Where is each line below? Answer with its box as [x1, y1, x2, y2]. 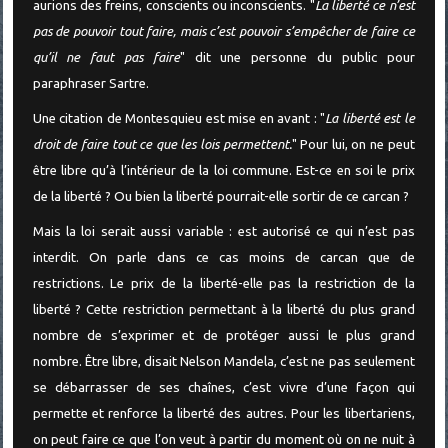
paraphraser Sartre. [32, 76, 149, 92]
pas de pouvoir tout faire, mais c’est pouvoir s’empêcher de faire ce [32, 24, 415, 40]
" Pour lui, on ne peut [291, 137, 415, 153]
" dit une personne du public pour [179, 50, 415, 66]
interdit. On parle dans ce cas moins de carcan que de [32, 250, 415, 266]
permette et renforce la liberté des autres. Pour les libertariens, [32, 406, 415, 422]
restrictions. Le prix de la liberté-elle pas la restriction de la [32, 276, 415, 292]
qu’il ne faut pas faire [32, 50, 180, 66]
